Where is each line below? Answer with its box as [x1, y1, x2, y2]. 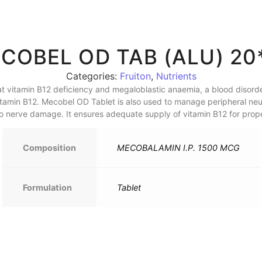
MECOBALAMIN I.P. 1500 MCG [116, 143, 240, 153]
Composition [22, 143, 76, 153]
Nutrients [156, 70, 196, 82]
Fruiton [119, 70, 151, 82]
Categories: [65, 70, 120, 82]
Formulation [22, 182, 72, 193]
